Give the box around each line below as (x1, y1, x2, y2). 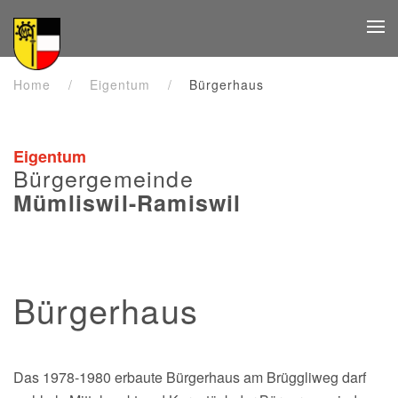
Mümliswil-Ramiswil (13, 187, 242, 219)
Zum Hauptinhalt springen (36, 36, 199, 56)
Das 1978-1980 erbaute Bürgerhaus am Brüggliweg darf (13, 367, 366, 388)
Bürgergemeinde (13, 162, 201, 195)
